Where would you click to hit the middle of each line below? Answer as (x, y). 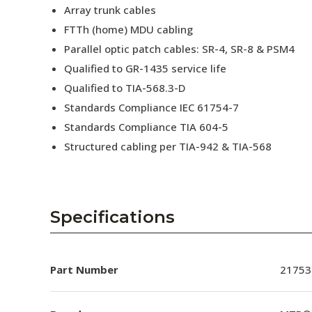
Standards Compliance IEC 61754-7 (151, 107)
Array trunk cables (110, 10)
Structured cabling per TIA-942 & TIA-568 (168, 146)
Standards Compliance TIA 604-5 (146, 127)
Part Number (84, 269)
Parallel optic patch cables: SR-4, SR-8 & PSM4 (179, 49)
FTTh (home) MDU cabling (128, 29)
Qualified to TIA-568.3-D (125, 88)
